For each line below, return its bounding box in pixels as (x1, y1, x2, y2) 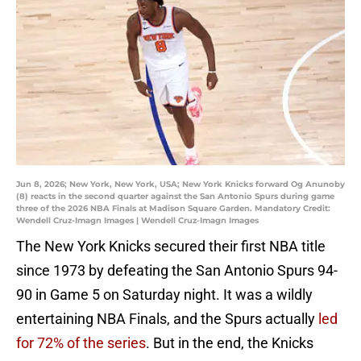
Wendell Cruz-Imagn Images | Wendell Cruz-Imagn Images (16, 215, 259, 226)
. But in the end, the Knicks (146, 334, 313, 352)
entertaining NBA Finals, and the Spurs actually (16, 310, 318, 328)
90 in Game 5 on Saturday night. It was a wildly (16, 286, 313, 304)
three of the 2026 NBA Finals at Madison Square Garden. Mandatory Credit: (16, 203, 330, 214)
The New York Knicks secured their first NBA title (16, 238, 326, 255)
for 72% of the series (16, 334, 146, 352)
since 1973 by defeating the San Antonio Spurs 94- (16, 262, 338, 280)
